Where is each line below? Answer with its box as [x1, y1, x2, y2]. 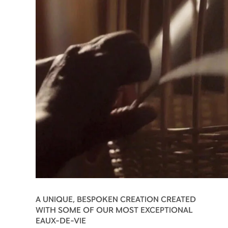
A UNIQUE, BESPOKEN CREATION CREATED [36, 193, 196, 204]
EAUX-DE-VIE [36, 215, 86, 225]
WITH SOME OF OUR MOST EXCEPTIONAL [36, 204, 193, 214]
